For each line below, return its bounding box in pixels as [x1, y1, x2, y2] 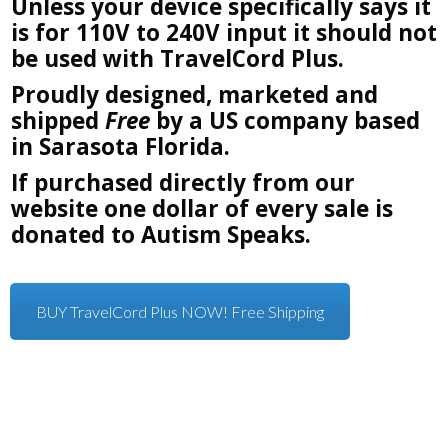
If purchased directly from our [10, 166, 355, 198]
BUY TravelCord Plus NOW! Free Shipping [36, 301, 325, 321]
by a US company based [149, 104, 420, 136]
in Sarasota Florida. [10, 130, 230, 162]
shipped [10, 104, 105, 136]
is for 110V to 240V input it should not [10, 16, 437, 48]
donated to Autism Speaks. [10, 218, 311, 250]
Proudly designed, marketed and [10, 78, 378, 110]
